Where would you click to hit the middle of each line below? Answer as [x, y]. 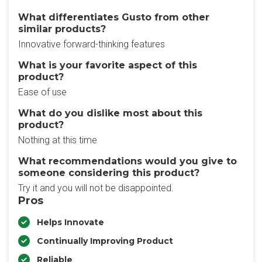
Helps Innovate [70, 222]
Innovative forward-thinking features [92, 44]
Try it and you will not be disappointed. [96, 188]
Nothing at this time [58, 140]
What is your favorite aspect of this [108, 65]
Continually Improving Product [105, 241]
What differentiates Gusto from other [114, 17]
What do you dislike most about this [110, 113]
